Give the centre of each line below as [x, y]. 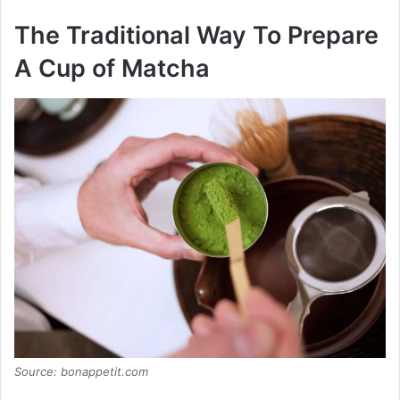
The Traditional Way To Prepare [196, 36]
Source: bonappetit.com [81, 371]
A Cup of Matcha [112, 69]
